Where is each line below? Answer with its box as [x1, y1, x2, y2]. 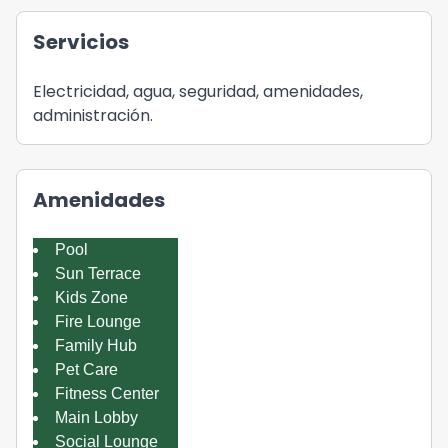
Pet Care [55, 361, 118, 378]
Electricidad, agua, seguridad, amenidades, [33, 80, 363, 103]
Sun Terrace [55, 265, 141, 282]
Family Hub [55, 337, 137, 354]
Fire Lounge [55, 313, 141, 330]
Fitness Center [55, 385, 159, 402]
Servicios [33, 28, 129, 56]
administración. [33, 104, 153, 127]
